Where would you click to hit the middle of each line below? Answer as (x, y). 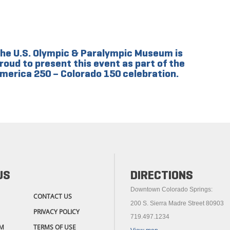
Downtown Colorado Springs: (171, 190)
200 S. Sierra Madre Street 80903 (177, 203)
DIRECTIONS (162, 175)
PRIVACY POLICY (56, 212)
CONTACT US (53, 197)
